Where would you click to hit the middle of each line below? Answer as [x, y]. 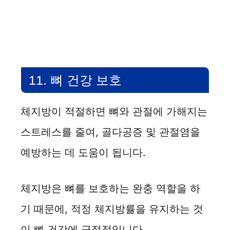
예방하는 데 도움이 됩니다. [83, 153]
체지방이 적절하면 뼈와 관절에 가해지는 [114, 112]
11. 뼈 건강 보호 [75, 80]
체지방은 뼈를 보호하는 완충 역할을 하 [110, 189]
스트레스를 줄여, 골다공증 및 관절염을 [110, 132]
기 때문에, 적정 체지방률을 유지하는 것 [112, 209]
